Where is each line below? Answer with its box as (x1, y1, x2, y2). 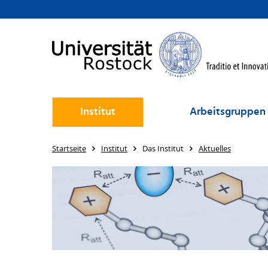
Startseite (52, 143, 86, 154)
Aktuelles (199, 143, 231, 154)
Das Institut (142, 143, 184, 154)
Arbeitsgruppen (189, 103, 266, 121)
